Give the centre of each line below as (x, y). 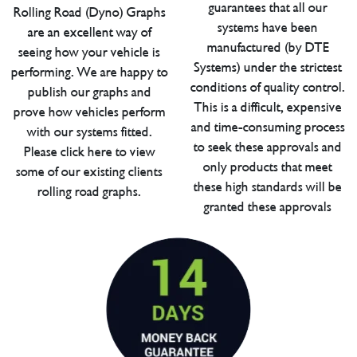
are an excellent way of (89, 32)
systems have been (268, 27)
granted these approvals (268, 206)
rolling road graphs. (89, 191)
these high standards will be (268, 186)
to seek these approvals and (268, 147)
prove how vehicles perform (89, 112)
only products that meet (268, 167)
